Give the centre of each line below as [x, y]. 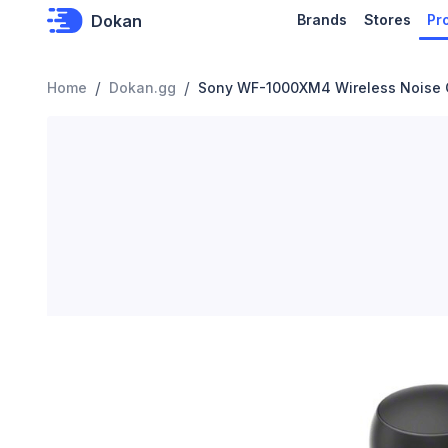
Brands [322, 19]
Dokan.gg [142, 87]
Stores [387, 19]
